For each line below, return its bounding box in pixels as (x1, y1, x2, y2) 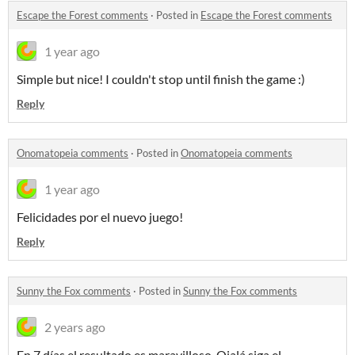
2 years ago (44, 319, 105, 335)
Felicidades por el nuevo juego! (17, 209, 183, 225)
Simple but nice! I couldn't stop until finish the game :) (17, 71, 305, 87)
